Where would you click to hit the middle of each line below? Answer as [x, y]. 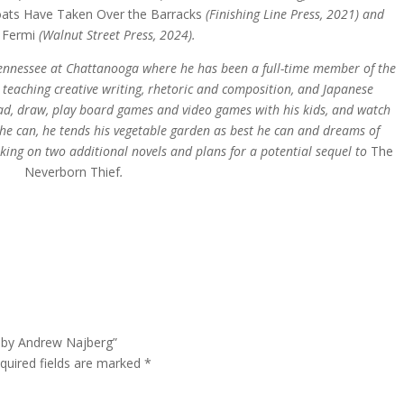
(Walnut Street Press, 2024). [118, 35]
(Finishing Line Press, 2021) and [294, 14]
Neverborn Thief [73, 172]
